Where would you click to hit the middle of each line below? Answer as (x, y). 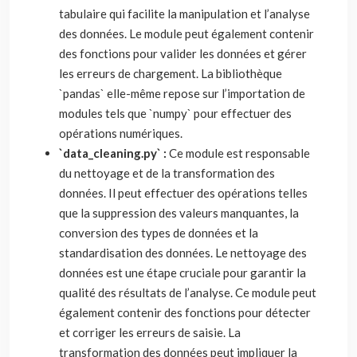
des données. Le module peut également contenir (186, 33)
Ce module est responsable (239, 153)
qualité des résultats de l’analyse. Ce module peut (188, 292)
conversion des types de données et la (159, 233)
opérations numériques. (121, 133)
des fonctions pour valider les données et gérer (183, 53)
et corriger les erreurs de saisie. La (150, 332)
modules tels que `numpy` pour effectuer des (175, 113)
